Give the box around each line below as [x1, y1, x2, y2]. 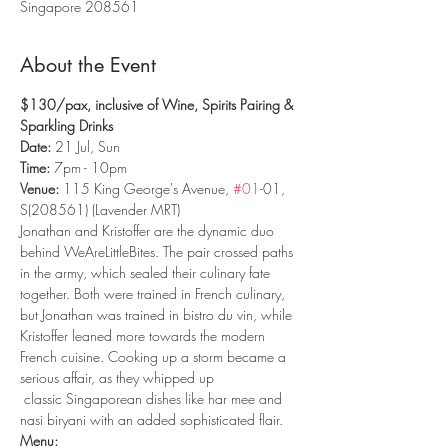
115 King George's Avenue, [59, 179, 233, 198]
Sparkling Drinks [20, 116, 113, 135]
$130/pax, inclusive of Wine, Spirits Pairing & [20, 95, 297, 114]
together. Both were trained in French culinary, [20, 284, 289, 303]
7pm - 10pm [54, 158, 127, 177]
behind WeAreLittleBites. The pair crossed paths [20, 242, 297, 261]
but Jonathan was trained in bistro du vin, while [20, 305, 296, 324]
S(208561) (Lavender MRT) [20, 200, 180, 219]
